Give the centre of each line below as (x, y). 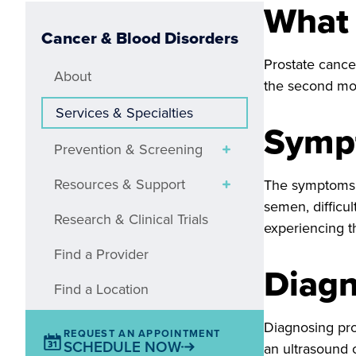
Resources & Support (120, 184)
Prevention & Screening (128, 149)
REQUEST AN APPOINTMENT (142, 333)
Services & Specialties (124, 113)
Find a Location (101, 289)
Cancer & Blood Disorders (140, 38)
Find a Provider (101, 254)
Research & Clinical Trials (131, 219)
